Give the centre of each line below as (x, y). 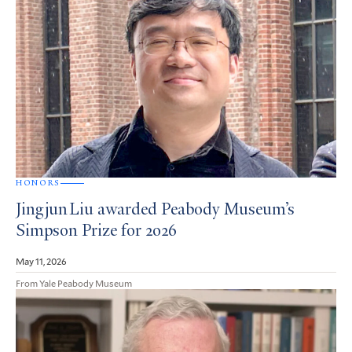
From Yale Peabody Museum (74, 283)
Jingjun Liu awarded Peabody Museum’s (155, 211)
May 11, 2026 (41, 261)
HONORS (38, 183)
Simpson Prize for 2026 (96, 232)
